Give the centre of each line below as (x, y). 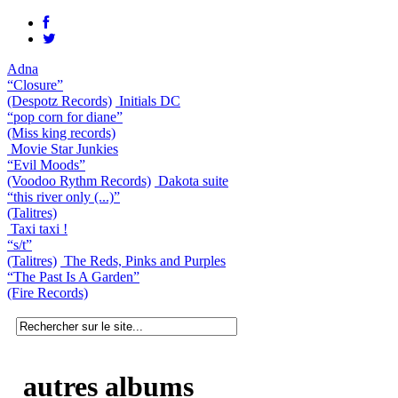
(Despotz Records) (60, 100)
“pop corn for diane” (65, 116)
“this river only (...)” (64, 196)
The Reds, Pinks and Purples (145, 260)
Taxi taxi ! (39, 228)
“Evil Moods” (46, 164)
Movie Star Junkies (64, 148)
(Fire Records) (48, 292)
